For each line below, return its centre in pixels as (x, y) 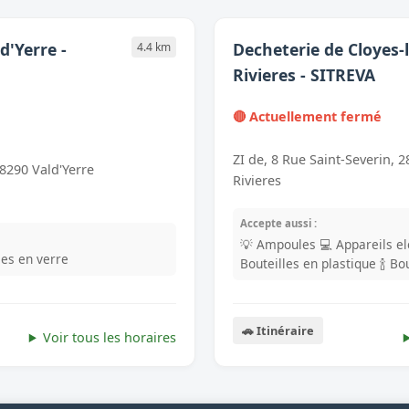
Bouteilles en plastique (308, 264)
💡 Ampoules (278, 245)
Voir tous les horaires (110, 338)
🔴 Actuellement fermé (307, 116)
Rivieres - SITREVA (304, 74)
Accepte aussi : (278, 224)
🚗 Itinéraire (278, 331)
